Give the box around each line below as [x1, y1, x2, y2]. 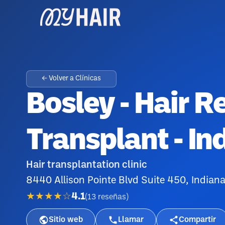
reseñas [98, 193, 126, 201]
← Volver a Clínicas [42, 75, 101, 82]
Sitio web [49, 216, 83, 223]
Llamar [118, 216, 144, 223]
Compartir [179, 216, 216, 223]
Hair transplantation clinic [26, 161, 147, 170]
